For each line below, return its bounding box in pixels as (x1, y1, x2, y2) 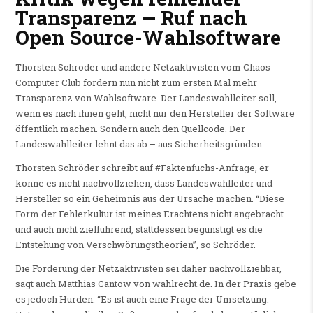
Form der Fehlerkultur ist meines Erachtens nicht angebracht (15, 207, 284, 220)
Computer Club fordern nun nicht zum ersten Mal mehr (15, 75, 257, 89)
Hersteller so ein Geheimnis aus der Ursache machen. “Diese (15, 191, 284, 205)
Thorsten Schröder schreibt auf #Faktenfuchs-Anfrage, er (15, 161, 269, 174)
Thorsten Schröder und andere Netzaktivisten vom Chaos (15, 60, 270, 73)
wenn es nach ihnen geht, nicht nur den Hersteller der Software (15, 106, 295, 119)
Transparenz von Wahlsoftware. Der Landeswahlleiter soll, (15, 91, 277, 104)
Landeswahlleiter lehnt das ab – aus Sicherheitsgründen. (15, 137, 264, 150)
